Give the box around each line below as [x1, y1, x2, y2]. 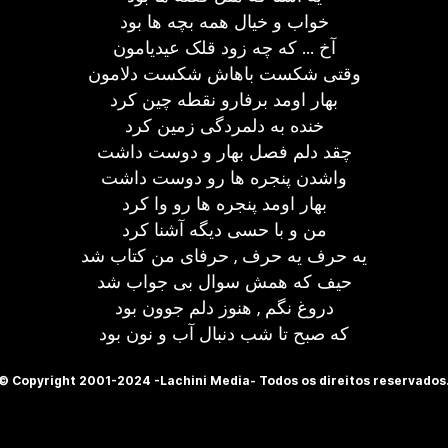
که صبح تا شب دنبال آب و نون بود [99, 323, 349, 344]
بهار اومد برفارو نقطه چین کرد [110, 89, 338, 110]
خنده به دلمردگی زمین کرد [124, 115, 324, 136]
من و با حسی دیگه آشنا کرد [121, 219, 327, 240]
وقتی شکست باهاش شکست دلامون [87, 63, 361, 84]
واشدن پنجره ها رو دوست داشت [101, 167, 347, 188]
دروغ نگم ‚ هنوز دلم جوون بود [114, 297, 334, 318]
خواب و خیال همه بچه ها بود [119, 11, 329, 32]
